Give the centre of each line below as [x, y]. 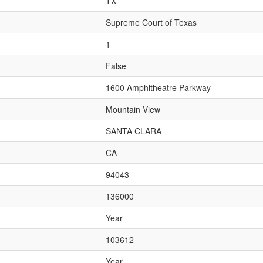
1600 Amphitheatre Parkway [158, 87]
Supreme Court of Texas [151, 22]
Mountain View [133, 109]
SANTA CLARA [134, 131]
